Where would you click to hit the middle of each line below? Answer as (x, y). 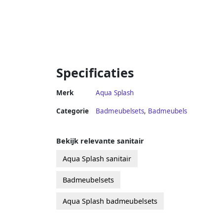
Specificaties (95, 72)
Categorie (73, 111)
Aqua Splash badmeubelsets (110, 201)
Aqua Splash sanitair (97, 158)
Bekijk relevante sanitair (100, 141)
